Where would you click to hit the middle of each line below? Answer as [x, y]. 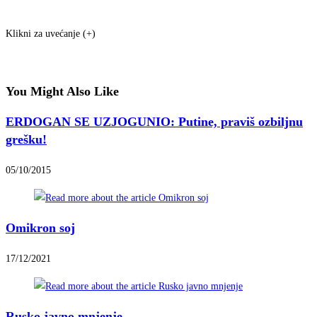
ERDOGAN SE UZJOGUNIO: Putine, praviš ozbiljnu [154, 122]
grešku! [26, 140]
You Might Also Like [62, 92]
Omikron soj [40, 228]
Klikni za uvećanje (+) [51, 34]
